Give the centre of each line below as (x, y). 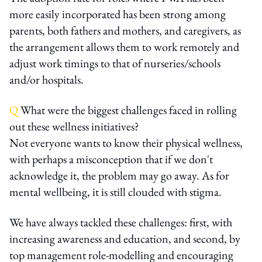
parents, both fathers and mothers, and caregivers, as (125, 30)
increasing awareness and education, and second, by (125, 238)
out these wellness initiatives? (74, 126)
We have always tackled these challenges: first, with (121, 222)
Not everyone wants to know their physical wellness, (126, 142)
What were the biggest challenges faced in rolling (127, 110)
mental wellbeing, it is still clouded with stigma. (116, 192)
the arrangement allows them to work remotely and (124, 46)
